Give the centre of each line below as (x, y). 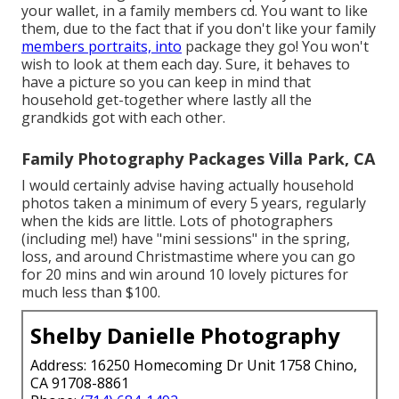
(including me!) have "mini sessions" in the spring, (186, 238)
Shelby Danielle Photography (185, 335)
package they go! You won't (275, 46)
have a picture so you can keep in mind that (166, 81)
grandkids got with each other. (123, 117)
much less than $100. (91, 292)
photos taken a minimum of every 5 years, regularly (194, 203)
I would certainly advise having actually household (187, 185)
